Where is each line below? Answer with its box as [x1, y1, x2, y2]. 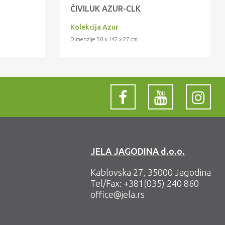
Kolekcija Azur [70, 23, 119, 32]
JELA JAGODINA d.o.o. [90, 146, 185, 157]
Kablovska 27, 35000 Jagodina [90, 167, 211, 178]
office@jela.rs [90, 189, 145, 200]
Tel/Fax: [90, 178, 124, 189]
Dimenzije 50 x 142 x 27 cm [70, 36, 138, 43]
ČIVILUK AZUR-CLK [70, 4, 141, 14]
